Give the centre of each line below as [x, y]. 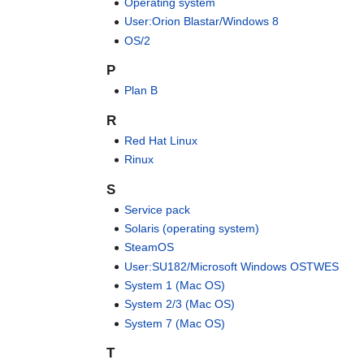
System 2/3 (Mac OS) [180, 304]
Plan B [141, 91]
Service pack [158, 209]
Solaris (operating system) [192, 228]
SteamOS [149, 247]
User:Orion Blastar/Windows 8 [202, 22]
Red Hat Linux [161, 140]
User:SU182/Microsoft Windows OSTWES [232, 266]
